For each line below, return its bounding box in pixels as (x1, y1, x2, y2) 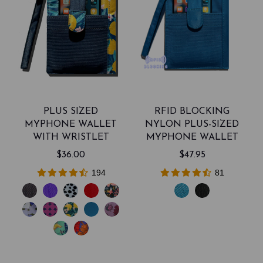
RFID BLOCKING (154, 107, 230, 117)
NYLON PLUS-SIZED (145, 120, 240, 130)
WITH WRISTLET (32, 133, 109, 143)
